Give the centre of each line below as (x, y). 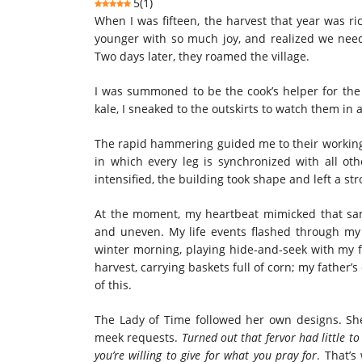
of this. (113, 284)
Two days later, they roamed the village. (204, 56)
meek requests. (138, 337)
